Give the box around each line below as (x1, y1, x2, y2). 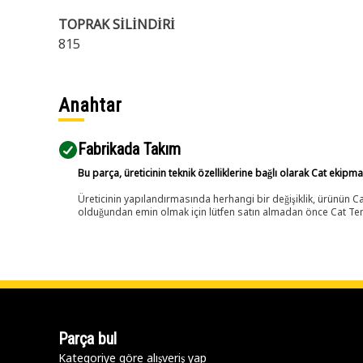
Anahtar (58, 94, 122, 117)
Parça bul (58, 329, 117, 348)
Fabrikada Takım (78, 139, 181, 159)
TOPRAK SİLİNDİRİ (58, 15, 175, 33)
